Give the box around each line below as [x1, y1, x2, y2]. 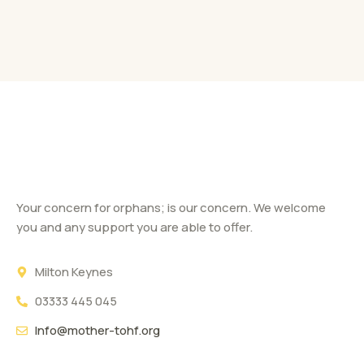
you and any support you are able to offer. [16, 218, 253, 236]
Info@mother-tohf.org [34, 321, 160, 339]
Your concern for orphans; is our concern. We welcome [16, 198, 326, 216]
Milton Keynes [34, 262, 113, 280]
